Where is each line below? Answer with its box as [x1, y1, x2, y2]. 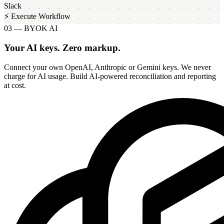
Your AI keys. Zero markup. [4, 42, 120, 53]
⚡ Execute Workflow [4, 12, 70, 21]
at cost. [4, 80, 26, 89]
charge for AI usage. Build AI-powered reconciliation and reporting [4, 71, 216, 80]
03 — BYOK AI [4, 24, 57, 33]
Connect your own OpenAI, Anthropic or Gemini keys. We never [4, 62, 211, 71]
